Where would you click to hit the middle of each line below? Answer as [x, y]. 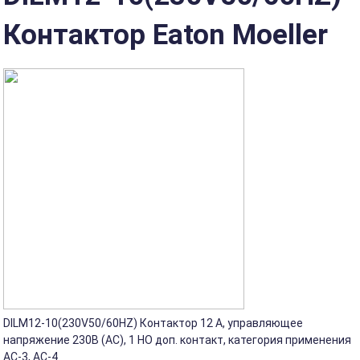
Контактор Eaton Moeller [166, 35]
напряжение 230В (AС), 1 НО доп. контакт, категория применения [178, 340]
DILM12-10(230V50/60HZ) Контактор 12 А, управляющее [153, 323]
